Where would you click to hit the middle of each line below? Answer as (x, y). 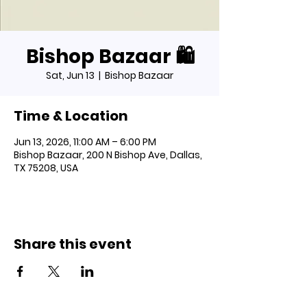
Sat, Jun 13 (70, 76)
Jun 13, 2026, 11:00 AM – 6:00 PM (85, 142)
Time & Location (71, 116)
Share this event (73, 244)
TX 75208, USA (46, 168)
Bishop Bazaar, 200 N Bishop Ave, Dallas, (108, 155)
